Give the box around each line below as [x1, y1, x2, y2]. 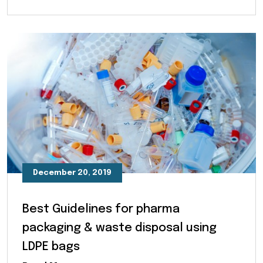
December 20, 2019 [33, 169, 112, 177]
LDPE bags [22, 241, 80, 254]
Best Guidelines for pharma [22, 203, 180, 216]
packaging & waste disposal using [22, 222, 217, 235]
